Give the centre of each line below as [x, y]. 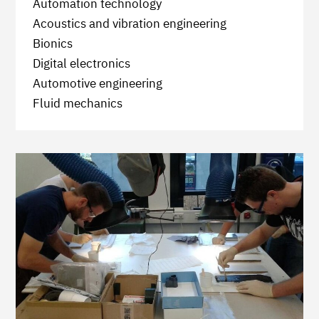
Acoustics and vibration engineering [130, 24]
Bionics [53, 44]
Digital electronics [82, 64]
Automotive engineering [98, 84]
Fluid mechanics [78, 104]
